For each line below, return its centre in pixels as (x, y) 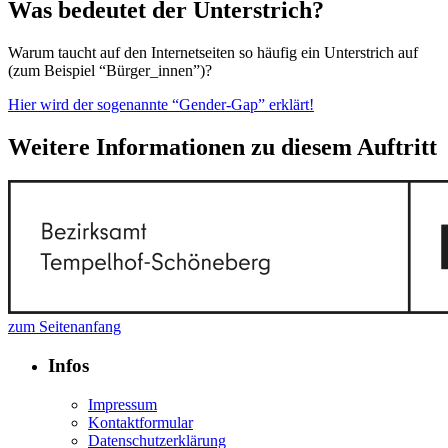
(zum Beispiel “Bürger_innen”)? (110, 70)
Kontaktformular (140, 422)
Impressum (122, 404)
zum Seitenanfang (64, 327)
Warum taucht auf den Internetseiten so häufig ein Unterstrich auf (213, 52)
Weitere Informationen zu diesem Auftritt (222, 146)
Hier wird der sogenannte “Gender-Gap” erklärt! (161, 104)
